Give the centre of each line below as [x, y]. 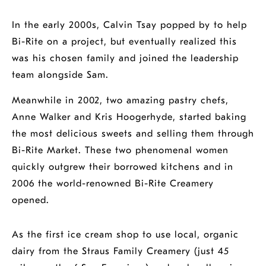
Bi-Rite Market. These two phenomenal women [120, 150]
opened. [31, 200]
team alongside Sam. [60, 75]
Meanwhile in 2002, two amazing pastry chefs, [120, 100]
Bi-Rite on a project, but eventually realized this [124, 42]
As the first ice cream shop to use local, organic [125, 235]
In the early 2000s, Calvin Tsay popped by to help [129, 25]
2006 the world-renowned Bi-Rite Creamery [113, 183]
